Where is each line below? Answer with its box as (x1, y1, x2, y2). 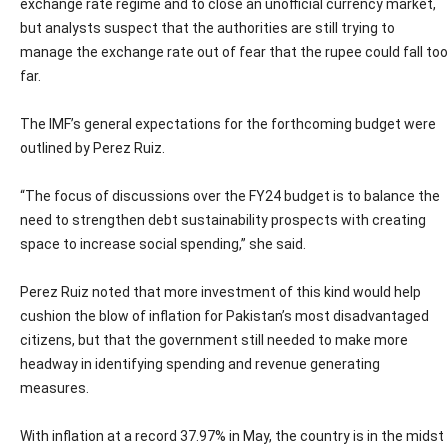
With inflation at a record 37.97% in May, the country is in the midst (20, 428, 444, 444)
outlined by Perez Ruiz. (20, 140, 165, 156)
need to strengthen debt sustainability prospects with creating (20, 212, 426, 228)
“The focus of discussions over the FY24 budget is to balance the (20, 188, 440, 204)
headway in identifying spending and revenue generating (20, 356, 380, 372)
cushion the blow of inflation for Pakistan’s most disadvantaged (20, 308, 429, 324)
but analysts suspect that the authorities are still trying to (20, 20, 395, 36)
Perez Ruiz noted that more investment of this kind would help (20, 284, 421, 300)
